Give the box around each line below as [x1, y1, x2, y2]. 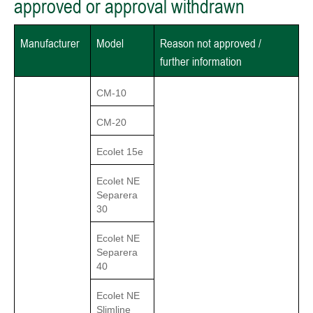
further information [160, 54, 242, 69]
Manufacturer [20, 36, 80, 51]
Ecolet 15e [96, 146, 143, 158]
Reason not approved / [160, 36, 261, 51]
